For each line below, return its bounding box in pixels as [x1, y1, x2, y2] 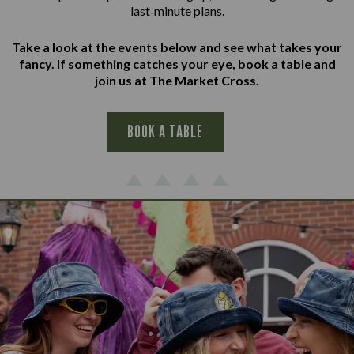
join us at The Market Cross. [95, 73, 259, 88]
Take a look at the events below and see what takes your [12, 40, 342, 55]
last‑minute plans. [130, 3, 224, 19]
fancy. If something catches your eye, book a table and [18, 56, 336, 72]
